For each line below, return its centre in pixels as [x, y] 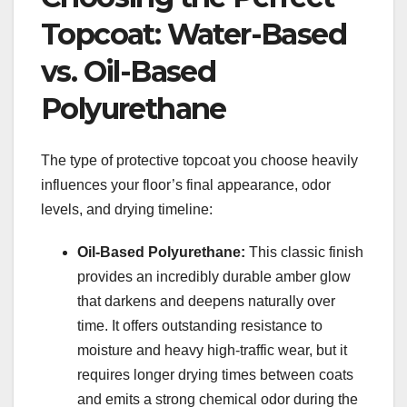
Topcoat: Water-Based [194, 35]
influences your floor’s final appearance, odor [186, 184]
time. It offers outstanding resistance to [200, 325]
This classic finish [304, 252]
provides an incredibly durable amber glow [214, 276]
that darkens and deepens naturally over [206, 301]
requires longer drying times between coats [215, 374]
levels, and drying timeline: [127, 209]
